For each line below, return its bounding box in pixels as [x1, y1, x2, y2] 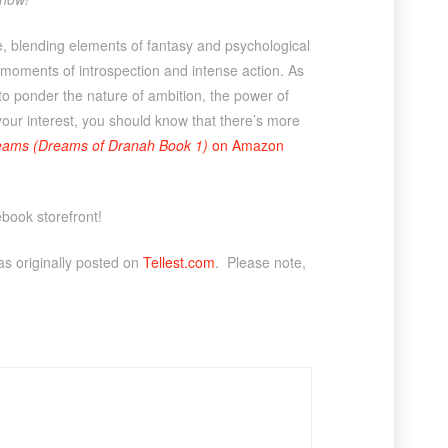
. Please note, [214, 251, 306, 272]
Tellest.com [142, 251, 215, 272]
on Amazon [211, 134, 284, 155]
